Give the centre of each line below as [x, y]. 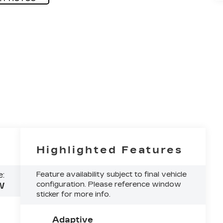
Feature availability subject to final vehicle [112, 175]
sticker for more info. [74, 195]
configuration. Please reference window [109, 185]
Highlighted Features [110, 150]
